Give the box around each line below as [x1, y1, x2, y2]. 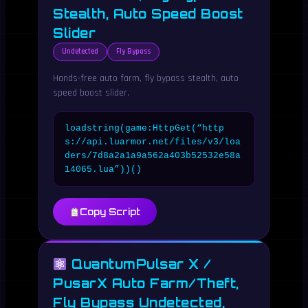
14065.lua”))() [65, 164, 142, 175]
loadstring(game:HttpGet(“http [65, 123, 224, 133]
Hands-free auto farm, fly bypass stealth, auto [53, 72, 239, 85]
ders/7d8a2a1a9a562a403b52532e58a [65, 151, 241, 161]
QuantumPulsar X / [67, 256, 212, 272]
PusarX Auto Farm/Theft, [53, 276, 239, 291]
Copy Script [79, 206, 140, 217]
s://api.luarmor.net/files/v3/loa [65, 137, 241, 147]
